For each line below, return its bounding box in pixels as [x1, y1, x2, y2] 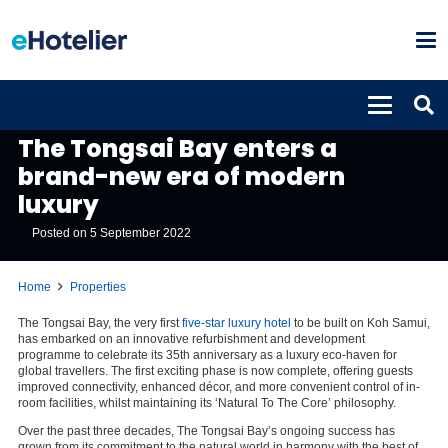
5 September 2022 [90, 225, 192, 240]
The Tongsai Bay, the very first [18, 315, 182, 330]
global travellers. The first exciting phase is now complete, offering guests [18, 363, 413, 378]
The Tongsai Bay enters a [18, 131, 337, 165]
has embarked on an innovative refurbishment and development [18, 331, 365, 346]
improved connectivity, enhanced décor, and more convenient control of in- [18, 379, 420, 394]
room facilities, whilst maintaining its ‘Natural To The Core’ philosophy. [18, 395, 396, 410]
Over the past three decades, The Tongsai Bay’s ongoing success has [18, 423, 395, 438]
